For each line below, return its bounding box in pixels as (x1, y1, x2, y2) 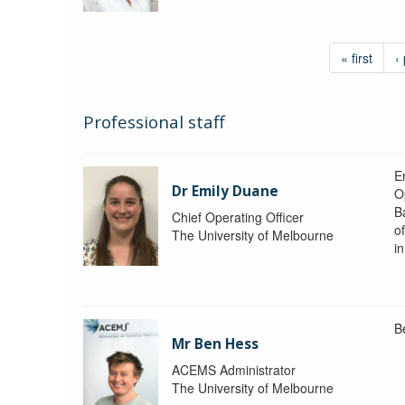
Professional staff (83, 109, 225, 134)
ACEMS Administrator (172, 360, 297, 379)
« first (340, 48, 372, 67)
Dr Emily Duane (172, 181, 279, 201)
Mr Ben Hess (172, 334, 259, 353)
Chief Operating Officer (172, 207, 305, 226)
